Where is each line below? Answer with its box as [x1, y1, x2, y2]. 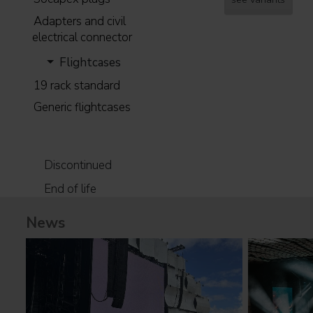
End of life [43, 180, 96, 197]
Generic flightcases [34, 99, 131, 116]
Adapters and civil [34, 13, 126, 29]
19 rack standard [34, 77, 121, 94]
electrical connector [31, 29, 132, 45]
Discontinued [43, 157, 112, 174]
